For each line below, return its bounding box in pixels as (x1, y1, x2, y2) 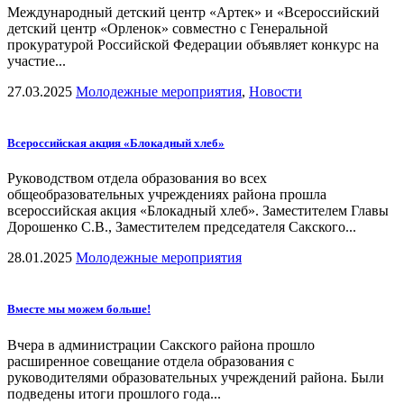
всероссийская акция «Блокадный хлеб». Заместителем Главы (7, 203, 389, 219)
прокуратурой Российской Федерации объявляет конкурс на (7, 36, 379, 52)
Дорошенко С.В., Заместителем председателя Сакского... (7, 219, 356, 235)
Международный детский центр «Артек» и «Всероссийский (7, 4, 380, 20)
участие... (7, 52, 66, 69)
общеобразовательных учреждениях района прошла (7, 187, 326, 203)
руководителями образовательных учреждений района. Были (7, 369, 384, 385)
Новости (249, 83, 302, 99)
